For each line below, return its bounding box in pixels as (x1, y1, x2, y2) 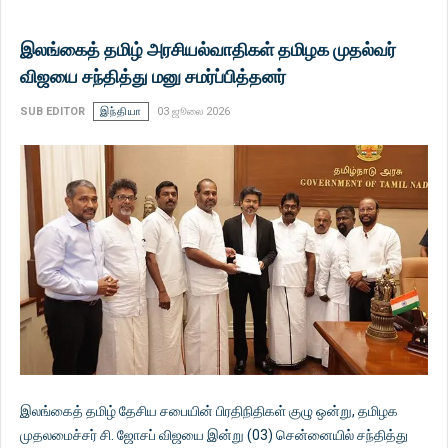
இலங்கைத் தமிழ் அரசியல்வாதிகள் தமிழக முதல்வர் (20, 37, 396, 62)
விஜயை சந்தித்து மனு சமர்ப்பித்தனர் (20, 64, 286, 89)
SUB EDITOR (20, 105, 85, 119)
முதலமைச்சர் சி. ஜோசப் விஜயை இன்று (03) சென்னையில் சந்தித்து (20, 426, 408, 443)
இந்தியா (100, 105, 142, 119)
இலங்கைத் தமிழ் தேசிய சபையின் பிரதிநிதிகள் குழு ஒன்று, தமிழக (20, 402, 398, 419)
